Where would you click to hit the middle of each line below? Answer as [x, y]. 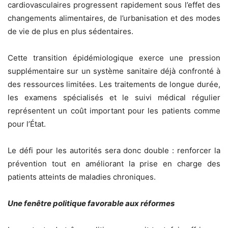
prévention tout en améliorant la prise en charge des [114, 163]
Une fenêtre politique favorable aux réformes [91, 203]
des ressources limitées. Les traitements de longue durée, [114, 84]
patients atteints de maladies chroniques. [82, 177]
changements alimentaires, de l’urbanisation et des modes [114, 18]
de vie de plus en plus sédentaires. [70, 31]
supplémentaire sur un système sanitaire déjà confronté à [114, 71]
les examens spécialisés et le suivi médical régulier [114, 97]
